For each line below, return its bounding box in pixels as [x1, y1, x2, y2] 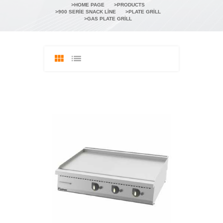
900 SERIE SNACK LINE [58, 9, 116, 15]
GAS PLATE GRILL [87, 16, 132, 22]
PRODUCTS [116, 2, 145, 8]
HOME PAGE [74, 2, 105, 8]
